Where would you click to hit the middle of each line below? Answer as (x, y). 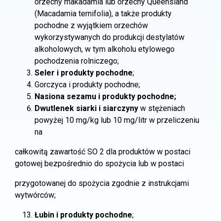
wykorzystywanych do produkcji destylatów (110, 37)
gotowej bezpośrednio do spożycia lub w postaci (99, 164)
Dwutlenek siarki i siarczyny (86, 108)
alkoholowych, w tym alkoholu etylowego (105, 49)
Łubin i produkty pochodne (83, 215)
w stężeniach (162, 108)
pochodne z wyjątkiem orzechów (91, 25)
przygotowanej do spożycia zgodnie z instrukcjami (102, 183)
